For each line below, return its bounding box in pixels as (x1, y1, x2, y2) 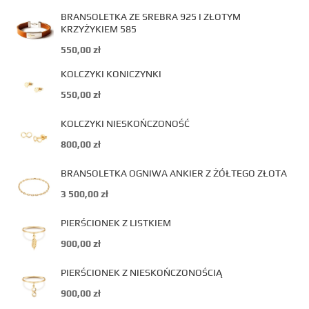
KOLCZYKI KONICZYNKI (61, 68, 161, 79)
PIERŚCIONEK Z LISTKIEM (61, 217, 171, 228)
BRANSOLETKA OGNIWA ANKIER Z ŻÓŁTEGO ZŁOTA (61, 168, 287, 179)
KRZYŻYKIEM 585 (61, 23, 137, 34)
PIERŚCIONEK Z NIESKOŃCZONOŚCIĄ (61, 267, 222, 278)
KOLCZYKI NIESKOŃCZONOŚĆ (61, 118, 190, 129)
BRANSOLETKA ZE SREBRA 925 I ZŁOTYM (61, 11, 241, 22)
